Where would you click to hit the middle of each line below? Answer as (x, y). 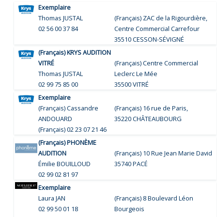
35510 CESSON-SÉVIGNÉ (149, 39)
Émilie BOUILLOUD (65, 163)
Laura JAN (52, 198)
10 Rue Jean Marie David (178, 153)
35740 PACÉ (131, 163)
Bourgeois (130, 209)
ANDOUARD (55, 118)
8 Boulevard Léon (168, 198)
